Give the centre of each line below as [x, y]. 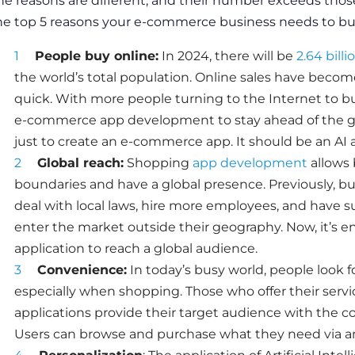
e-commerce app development [114, 120]
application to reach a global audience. [136, 248]
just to [36, 141]
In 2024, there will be [227, 55]
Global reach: [80, 162]
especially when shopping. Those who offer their [168, 291]
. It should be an [282, 141]
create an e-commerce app [144, 141]
